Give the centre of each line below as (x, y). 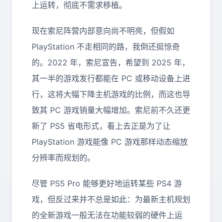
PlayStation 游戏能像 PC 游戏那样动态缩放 (110, 142)
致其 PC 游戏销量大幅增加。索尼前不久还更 (111, 110)
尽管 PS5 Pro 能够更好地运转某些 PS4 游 (107, 183)
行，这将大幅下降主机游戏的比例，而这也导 (111, 94)
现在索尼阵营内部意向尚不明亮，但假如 (103, 31)
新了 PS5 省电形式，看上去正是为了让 (101, 126)
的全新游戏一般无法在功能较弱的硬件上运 (107, 215)
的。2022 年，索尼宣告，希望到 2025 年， (111, 62)
